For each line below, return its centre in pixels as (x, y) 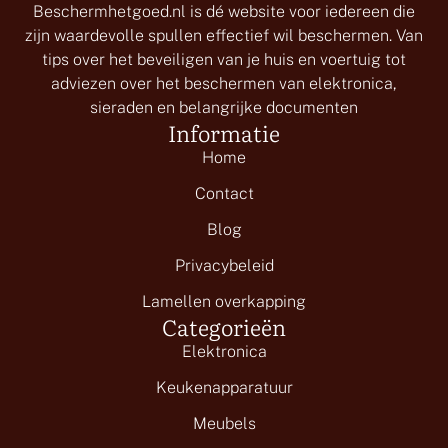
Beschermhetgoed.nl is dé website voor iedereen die (224, 12)
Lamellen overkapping (224, 302)
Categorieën (224, 327)
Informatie (224, 133)
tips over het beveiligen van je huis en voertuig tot (224, 60)
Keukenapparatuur (224, 388)
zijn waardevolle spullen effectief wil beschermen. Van (224, 36)
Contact (224, 194)
